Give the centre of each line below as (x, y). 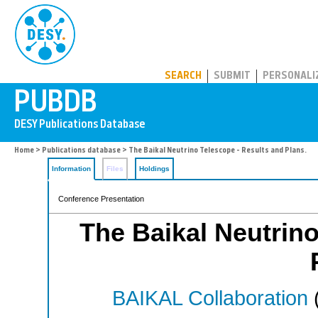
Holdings (154, 169)
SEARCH (183, 76)
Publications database (81, 151)
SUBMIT (232, 76)
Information (71, 169)
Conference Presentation (101, 199)
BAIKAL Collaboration (210, 298)
